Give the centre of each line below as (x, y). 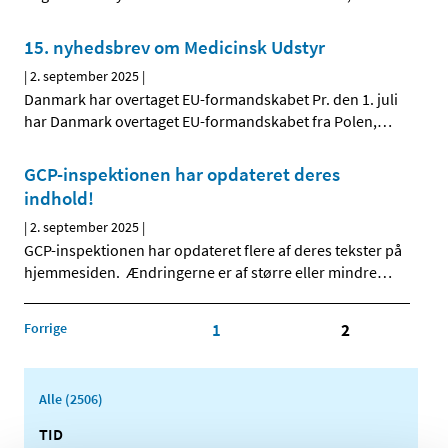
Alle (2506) (71, 398)
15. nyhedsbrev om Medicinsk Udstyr (174, 47)
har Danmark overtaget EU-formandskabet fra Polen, (200, 121)
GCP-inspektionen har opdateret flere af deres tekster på (213, 250)
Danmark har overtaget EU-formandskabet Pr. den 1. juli (211, 99)
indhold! (59, 198)
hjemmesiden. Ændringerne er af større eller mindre (200, 272)
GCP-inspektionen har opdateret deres (182, 174)
